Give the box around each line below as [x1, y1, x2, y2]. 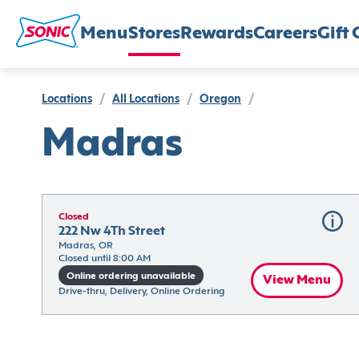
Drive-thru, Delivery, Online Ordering [58, 286, 224, 296]
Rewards [180, 25, 253, 42]
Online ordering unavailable [67, 271, 196, 281]
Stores [128, 25, 180, 42]
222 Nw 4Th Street [58, 225, 165, 238]
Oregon [200, 95, 241, 105]
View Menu [262, 273, 331, 287]
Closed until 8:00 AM [58, 254, 151, 264]
